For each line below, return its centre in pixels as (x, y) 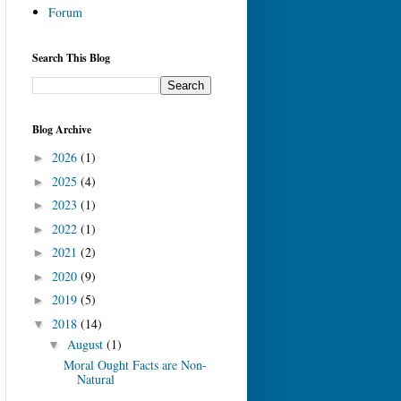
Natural (95, 379)
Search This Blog (71, 57)
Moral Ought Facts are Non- (135, 364)
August (86, 344)
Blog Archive (62, 129)
